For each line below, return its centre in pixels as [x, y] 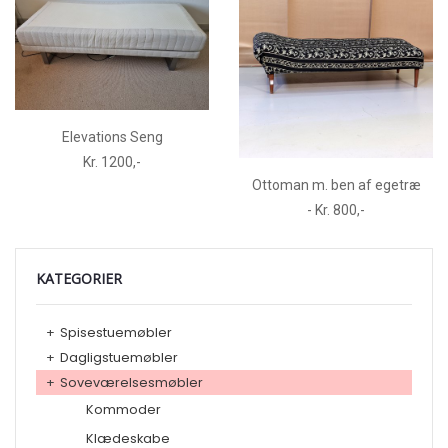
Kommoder [123, 410]
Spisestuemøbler [116, 333]
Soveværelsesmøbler [131, 383]
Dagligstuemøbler [119, 358]
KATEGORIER [79, 279]
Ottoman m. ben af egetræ [336, 185]
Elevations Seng [112, 136]
